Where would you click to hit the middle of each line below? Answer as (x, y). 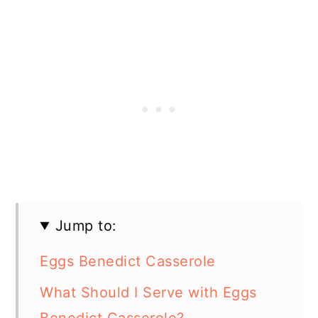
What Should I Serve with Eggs (148, 292)
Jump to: (86, 226)
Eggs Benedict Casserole (128, 261)
